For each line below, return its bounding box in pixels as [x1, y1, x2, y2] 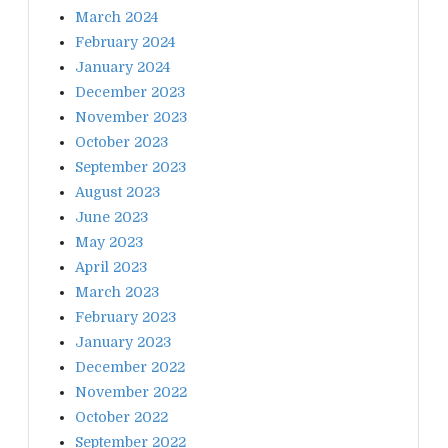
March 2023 [75, 283, 159, 300]
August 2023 [75, 183, 160, 200]
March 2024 [75, 8, 158, 25]
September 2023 [75, 158, 186, 175]
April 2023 [75, 258, 147, 275]
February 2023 [75, 308, 176, 325]
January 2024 [75, 58, 170, 75]
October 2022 [75, 408, 168, 425]
